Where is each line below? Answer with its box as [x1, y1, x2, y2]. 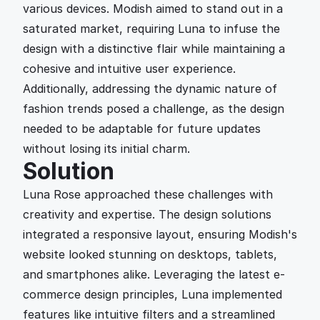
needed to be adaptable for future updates [23, 121, 261, 136]
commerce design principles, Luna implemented [23, 287, 282, 301]
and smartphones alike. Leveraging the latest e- [23, 267, 285, 281]
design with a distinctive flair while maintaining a [23, 41, 285, 56]
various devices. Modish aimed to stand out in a [23, 1, 283, 16]
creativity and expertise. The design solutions [23, 207, 271, 221]
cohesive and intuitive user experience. [23, 61, 236, 76]
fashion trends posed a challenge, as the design [23, 101, 284, 116]
